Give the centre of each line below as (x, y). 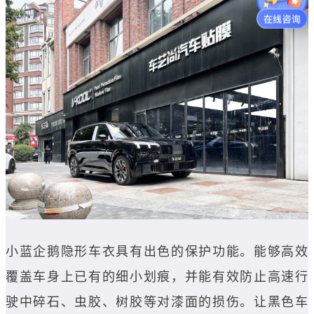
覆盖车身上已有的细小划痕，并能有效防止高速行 (157, 277)
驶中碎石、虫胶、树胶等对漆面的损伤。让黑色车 (157, 302)
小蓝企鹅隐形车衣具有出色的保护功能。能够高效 (157, 251)
